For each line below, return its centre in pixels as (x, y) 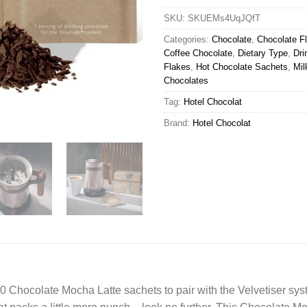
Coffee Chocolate (198, 53)
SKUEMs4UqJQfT (224, 18)
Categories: (188, 39)
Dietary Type (263, 53)
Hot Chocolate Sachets (242, 66)
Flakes (177, 66)
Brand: (178, 123)
